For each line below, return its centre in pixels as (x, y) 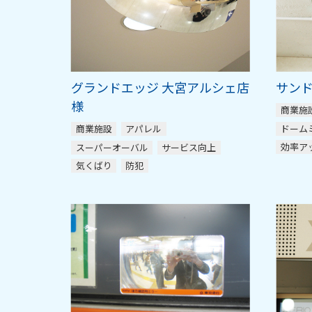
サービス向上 (189, 147)
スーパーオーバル (112, 147)
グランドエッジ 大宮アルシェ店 (160, 87)
